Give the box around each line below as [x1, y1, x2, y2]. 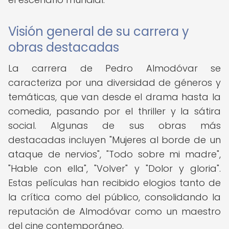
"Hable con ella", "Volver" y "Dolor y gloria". [8, 162, 221, 175]
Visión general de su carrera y [8, 23, 189, 40]
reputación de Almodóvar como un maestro [8, 205, 221, 218]
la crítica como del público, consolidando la [8, 191, 221, 203]
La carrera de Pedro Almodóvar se [8, 62, 221, 75]
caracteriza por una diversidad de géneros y [8, 76, 221, 89]
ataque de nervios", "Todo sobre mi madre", [8, 148, 221, 161]
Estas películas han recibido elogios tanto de [8, 176, 221, 189]
